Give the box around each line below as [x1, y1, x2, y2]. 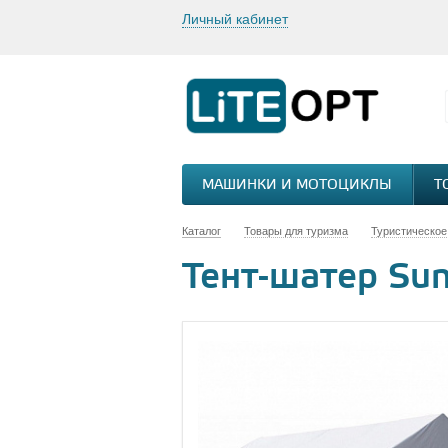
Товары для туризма [244, 225, 348, 237]
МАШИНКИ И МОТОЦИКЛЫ [202, 177, 392, 194]
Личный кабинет [182, 11, 288, 27]
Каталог [182, 225, 221, 237]
